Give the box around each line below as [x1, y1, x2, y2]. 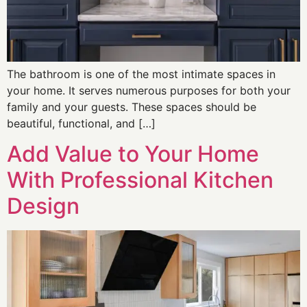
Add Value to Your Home [7, 140, 259, 167]
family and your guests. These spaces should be [7, 99, 256, 114]
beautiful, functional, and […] [7, 116, 156, 130]
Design [7, 192, 79, 219]
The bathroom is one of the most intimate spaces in [7, 66, 275, 81]
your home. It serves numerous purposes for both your [7, 83, 291, 97]
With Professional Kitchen [7, 166, 273, 193]
